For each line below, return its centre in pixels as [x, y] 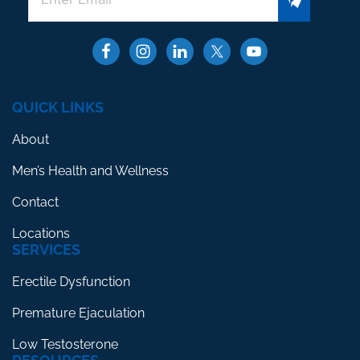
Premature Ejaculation [78, 313]
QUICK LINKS [58, 107]
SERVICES [46, 249]
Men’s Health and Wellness [90, 170]
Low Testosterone [65, 344]
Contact [35, 202]
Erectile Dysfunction [71, 281]
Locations [41, 233]
